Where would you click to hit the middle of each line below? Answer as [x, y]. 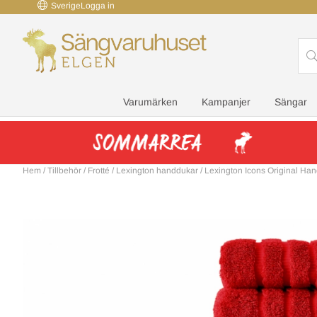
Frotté [99, 170]
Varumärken [150, 102]
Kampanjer [226, 102]
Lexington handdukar [157, 170]
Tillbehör [64, 170]
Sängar [291, 102]
